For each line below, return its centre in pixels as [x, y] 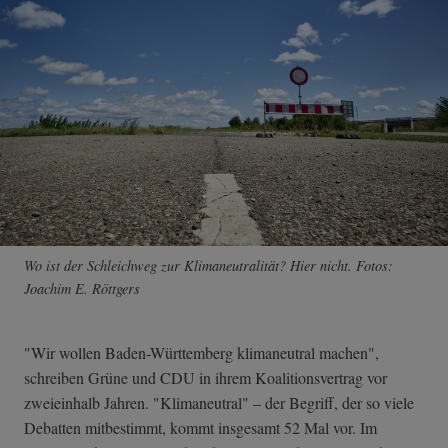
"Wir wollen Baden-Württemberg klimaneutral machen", [201, 353]
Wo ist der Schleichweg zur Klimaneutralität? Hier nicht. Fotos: [208, 266]
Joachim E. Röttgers [82, 289]
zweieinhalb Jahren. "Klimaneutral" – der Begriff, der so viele [219, 403]
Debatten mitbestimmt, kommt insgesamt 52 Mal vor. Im [200, 428]
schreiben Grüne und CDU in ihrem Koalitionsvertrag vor [205, 378]
